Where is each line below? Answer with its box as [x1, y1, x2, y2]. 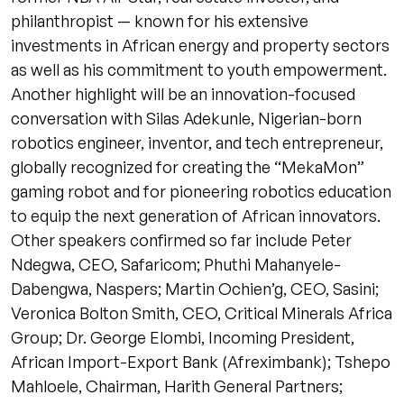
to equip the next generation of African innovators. [11, 205, 381, 225]
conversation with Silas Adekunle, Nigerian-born [11, 107, 362, 128]
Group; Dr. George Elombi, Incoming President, [11, 326, 354, 347]
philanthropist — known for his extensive [11, 10, 308, 31]
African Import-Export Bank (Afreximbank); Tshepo [11, 351, 390, 372]
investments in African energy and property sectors [11, 34, 390, 55]
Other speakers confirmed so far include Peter [11, 229, 352, 250]
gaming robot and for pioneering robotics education [11, 180, 391, 201]
